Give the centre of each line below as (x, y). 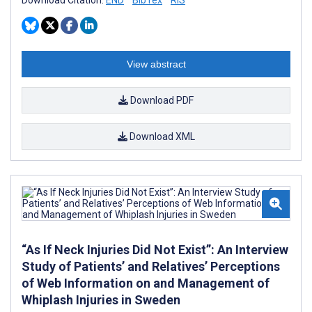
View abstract (156, 64)
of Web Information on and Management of (146, 283)
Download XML (161, 136)
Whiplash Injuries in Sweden (101, 299)
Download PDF (161, 100)
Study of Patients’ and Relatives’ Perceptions (151, 266)
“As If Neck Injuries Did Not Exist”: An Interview (155, 249)
